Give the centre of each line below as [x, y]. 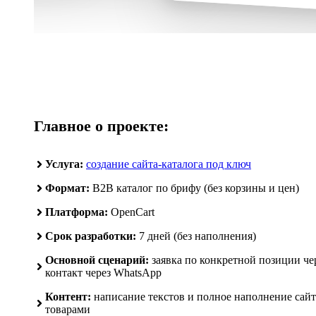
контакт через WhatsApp [103, 272]
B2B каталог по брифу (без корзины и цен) [194, 188]
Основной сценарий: [97, 260]
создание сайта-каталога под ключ [169, 164]
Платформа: [77, 212]
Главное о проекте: [101, 126]
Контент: [68, 296]
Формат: [67, 188]
